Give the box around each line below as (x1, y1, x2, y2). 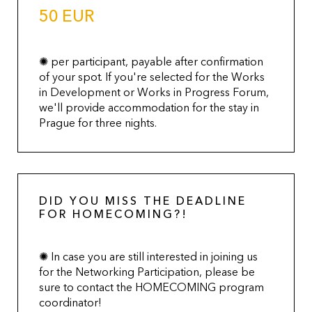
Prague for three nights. (39, 115, 165, 131)
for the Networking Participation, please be (39, 264, 255, 280)
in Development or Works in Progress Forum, (39, 84, 269, 100)
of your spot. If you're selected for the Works (39, 69, 265, 85)
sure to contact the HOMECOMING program (39, 279, 264, 295)
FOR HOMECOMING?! (39, 206, 188, 222)
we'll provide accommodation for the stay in (39, 100, 259, 116)
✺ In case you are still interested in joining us (39, 249, 258, 265)
